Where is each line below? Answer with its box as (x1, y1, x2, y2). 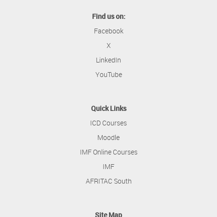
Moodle (97, 132, 120, 142)
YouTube (95, 69, 122, 79)
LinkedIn (96, 55, 121, 64)
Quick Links (91, 103, 126, 113)
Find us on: (92, 11, 125, 21)
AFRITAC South (85, 176, 132, 186)
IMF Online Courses (79, 147, 138, 156)
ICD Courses (90, 118, 127, 127)
